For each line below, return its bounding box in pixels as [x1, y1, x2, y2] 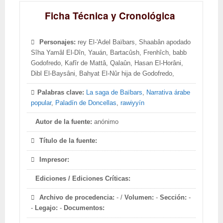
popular [31, 100, 52, 107]
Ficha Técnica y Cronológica [45, 9, 176, 22]
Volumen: [124, 194, 154, 201]
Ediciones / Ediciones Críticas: [35, 175, 131, 182]
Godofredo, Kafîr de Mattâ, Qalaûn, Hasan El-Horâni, [31, 60, 184, 67]
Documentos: [64, 205, 105, 212]
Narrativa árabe [146, 89, 191, 96]
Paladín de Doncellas [55, 100, 117, 107]
